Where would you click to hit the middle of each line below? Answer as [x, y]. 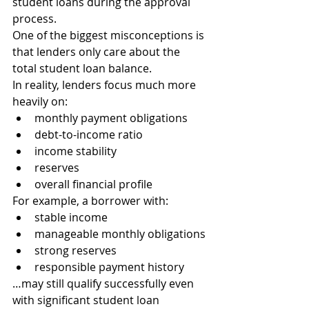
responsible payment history [109, 267]
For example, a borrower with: [90, 201]
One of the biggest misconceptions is [110, 35]
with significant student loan [87, 300]
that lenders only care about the [98, 52]
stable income [71, 217]
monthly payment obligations [111, 118]
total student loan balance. [82, 68]
